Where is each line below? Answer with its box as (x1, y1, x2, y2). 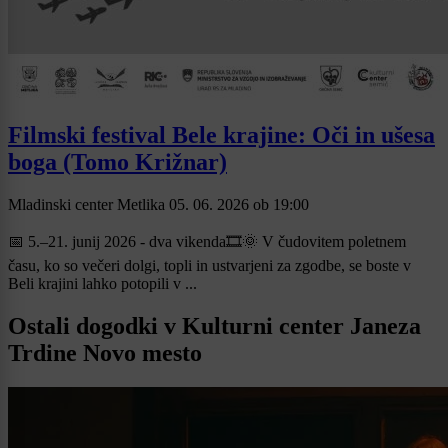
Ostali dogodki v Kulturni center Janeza (8, 312, 421, 339)
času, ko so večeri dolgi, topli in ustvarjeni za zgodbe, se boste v (8, 256, 411, 274)
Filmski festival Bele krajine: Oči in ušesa (8, 122, 435, 149)
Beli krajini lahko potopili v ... (8, 274, 197, 292)
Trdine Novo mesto (8, 339, 202, 366)
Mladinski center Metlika (8, 195, 169, 213)
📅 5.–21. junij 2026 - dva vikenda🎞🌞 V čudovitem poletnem (8, 232, 406, 250)
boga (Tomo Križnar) (8, 149, 227, 176)
